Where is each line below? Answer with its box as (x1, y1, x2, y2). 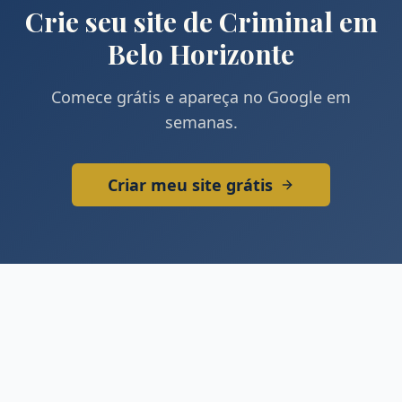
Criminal (218, 4, 333, 39)
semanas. (164, 111, 238, 133)
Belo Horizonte (108, 36, 294, 72)
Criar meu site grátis (108, 174, 273, 196)
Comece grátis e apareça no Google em (51, 86, 351, 108)
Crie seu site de (24, 4, 219, 39)
